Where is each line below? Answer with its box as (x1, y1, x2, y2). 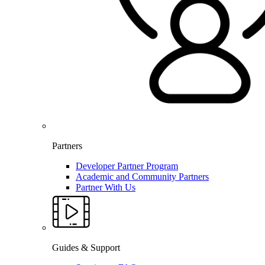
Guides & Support (52, 243, 120, 253)
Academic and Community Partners (76, 172, 209, 182)
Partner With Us (76, 182, 135, 193)
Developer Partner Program (76, 161, 178, 172)
